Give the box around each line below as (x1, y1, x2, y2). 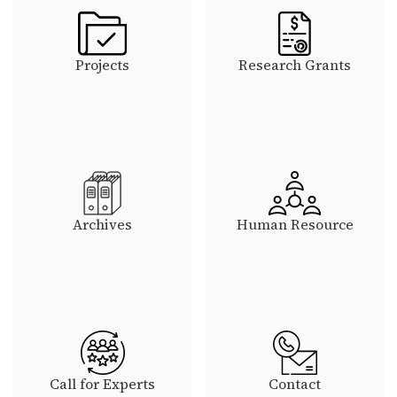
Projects (75, 54, 129, 74)
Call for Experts (50, 373, 155, 393)
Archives (73, 214, 132, 234)
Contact (269, 373, 321, 393)
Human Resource (236, 214, 354, 234)
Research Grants (238, 54, 351, 74)
